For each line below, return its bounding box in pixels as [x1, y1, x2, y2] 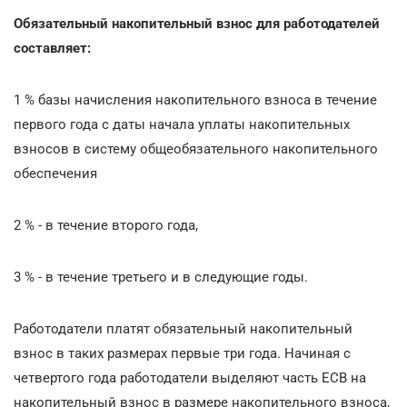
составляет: [14, 39, 91, 56]
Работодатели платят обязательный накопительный [14, 320, 352, 337]
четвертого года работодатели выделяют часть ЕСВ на [14, 369, 366, 386]
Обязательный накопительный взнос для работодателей [14, 15, 380, 32]
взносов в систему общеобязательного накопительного [14, 140, 378, 157]
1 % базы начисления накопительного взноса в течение [14, 91, 377, 108]
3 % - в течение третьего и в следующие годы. [14, 268, 308, 285]
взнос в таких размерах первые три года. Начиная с [14, 344, 351, 362]
